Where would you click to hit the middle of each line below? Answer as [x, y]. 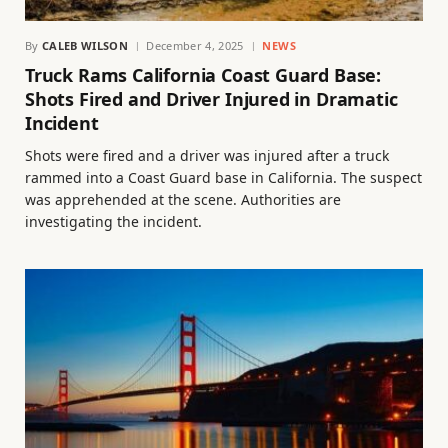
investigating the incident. [113, 221]
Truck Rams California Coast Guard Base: [203, 74]
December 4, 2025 [195, 45]
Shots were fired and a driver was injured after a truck [207, 155]
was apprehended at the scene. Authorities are [183, 199]
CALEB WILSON [85, 45]
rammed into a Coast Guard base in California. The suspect [223, 177]
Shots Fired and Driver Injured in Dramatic [211, 98]
